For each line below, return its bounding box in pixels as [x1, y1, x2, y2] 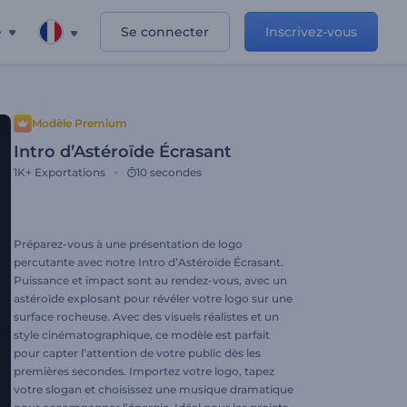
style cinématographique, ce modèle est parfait [14, 328, 270, 342]
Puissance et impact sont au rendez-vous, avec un [14, 273, 287, 287]
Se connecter [121, 24, 209, 40]
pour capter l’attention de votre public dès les [14, 346, 261, 360]
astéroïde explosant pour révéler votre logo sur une [14, 292, 293, 305]
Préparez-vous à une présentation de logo [14, 237, 243, 251]
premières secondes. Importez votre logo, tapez [14, 364, 274, 378]
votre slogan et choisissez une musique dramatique [14, 382, 293, 396]
